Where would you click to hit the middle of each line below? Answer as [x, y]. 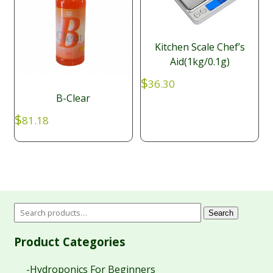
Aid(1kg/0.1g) [200, 61]
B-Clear [73, 98]
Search [221, 213]
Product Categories [69, 241]
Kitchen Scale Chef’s [200, 47]
